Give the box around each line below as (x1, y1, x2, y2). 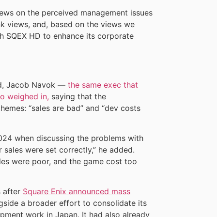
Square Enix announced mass (23, 186, 130, 197)
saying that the (49, 91, 106, 101)
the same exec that (68, 79, 138, 90)
